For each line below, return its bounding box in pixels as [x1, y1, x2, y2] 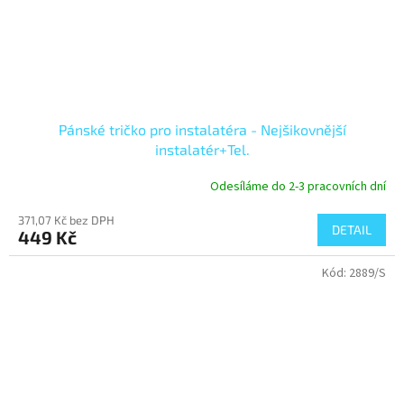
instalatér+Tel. [154, 141, 250, 159]
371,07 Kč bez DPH [18, 213, 115, 228]
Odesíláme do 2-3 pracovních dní [210, 177, 386, 196]
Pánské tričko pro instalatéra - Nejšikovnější [58, 121, 346, 139]
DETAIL [332, 222, 372, 238]
